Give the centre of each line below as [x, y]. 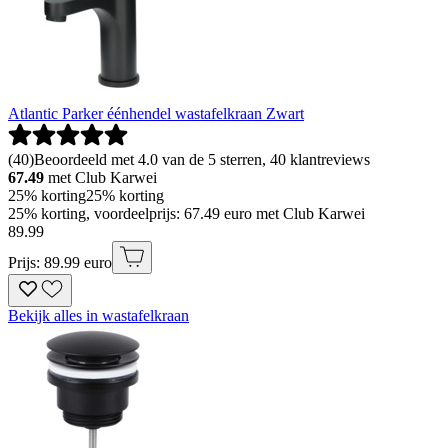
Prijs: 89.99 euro [60, 262]
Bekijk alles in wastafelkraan [98, 315]
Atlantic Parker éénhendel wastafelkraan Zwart [156, 113]
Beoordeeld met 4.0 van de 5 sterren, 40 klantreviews [202, 159]
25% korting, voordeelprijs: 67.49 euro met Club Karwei [186, 213]
